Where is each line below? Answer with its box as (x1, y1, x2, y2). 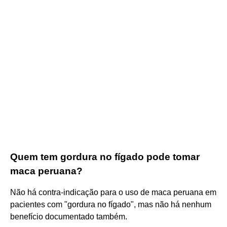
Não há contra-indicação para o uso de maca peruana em (10, 187, 216, 197)
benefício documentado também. (10, 212, 127, 221)
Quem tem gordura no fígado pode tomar (10, 151, 200, 162)
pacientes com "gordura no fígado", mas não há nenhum (10, 200, 211, 209)
